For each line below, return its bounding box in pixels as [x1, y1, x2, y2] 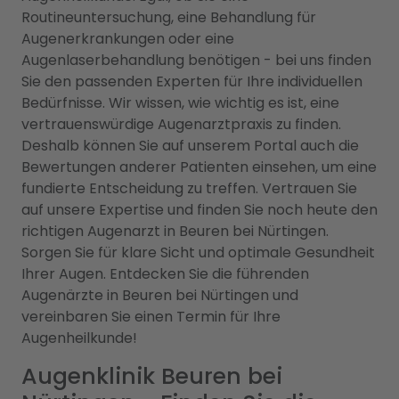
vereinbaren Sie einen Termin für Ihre [21, 306, 281, 327]
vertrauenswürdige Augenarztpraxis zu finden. [21, 114, 341, 134]
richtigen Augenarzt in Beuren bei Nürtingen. [21, 221, 329, 241]
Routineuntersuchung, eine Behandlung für [21, 7, 316, 28]
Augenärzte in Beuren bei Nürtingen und [21, 285, 298, 305]
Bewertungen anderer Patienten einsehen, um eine [21, 157, 377, 177]
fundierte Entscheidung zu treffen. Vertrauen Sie [21, 178, 357, 199]
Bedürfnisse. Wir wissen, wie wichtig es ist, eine [21, 93, 339, 113]
